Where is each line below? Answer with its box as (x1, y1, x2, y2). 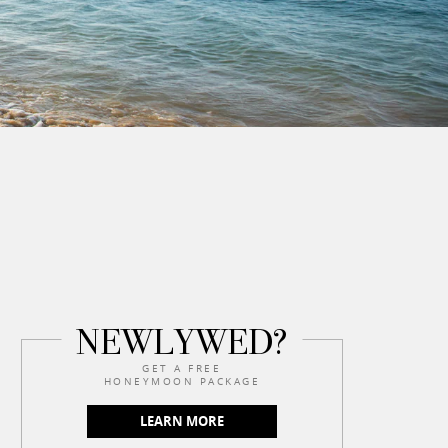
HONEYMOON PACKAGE (103, 374, 261, 388)
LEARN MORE (139, 412, 224, 430)
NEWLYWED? (76, 321, 288, 363)
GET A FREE (142, 361, 222, 375)
